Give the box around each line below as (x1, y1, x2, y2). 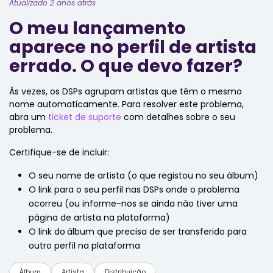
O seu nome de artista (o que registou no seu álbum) (29, 169, 258, 182)
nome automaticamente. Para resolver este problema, (9, 98, 244, 110)
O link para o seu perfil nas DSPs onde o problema (29, 183, 239, 196)
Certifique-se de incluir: (9, 146, 109, 158)
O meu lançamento (9, 16, 186, 40)
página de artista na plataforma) (29, 211, 170, 224)
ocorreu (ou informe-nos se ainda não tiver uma (29, 197, 238, 210)
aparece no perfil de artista (9, 35, 257, 59)
